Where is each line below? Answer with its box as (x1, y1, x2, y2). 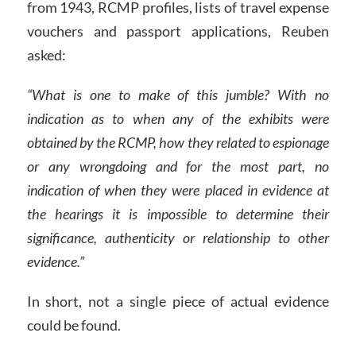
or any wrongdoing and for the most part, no (26, 157, 330, 175)
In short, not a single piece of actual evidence (26, 292, 330, 310)
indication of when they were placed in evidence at (26, 180, 330, 199)
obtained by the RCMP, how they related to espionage (26, 133, 330, 151)
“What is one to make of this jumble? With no (26, 85, 330, 103)
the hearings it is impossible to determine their (26, 204, 330, 222)
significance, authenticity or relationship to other (26, 228, 330, 246)
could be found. (26, 315, 121, 334)
